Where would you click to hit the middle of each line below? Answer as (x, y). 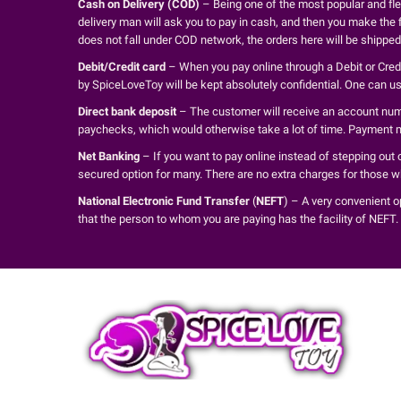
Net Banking (109, 156)
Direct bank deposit (127, 111)
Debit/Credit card (122, 66)
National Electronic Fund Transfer (164, 200)
